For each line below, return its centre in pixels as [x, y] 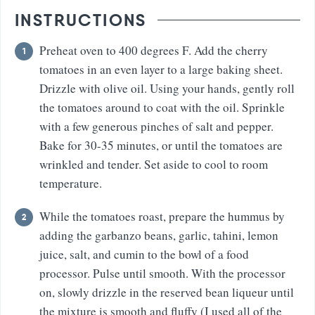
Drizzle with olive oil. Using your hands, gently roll [167, 88]
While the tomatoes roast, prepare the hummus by [162, 216]
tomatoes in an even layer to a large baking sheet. [161, 69]
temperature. [71, 183]
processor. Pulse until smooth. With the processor [162, 273]
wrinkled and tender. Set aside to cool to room [154, 164]
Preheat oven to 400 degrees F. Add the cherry [154, 50]
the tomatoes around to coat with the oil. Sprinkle [162, 107]
